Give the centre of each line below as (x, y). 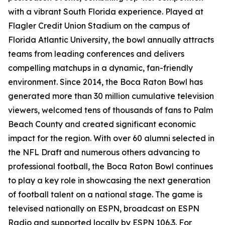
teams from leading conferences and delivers (96, 54)
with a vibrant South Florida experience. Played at (106, 12)
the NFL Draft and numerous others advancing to (104, 152)
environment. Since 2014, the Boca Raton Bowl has (105, 82)
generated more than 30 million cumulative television (111, 96)
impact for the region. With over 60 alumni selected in (111, 138)
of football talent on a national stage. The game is (105, 195)
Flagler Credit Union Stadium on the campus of (99, 26)
